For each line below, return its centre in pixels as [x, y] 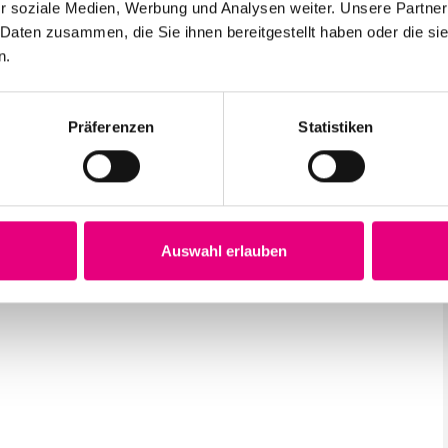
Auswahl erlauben [224, 251]
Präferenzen [111, 127]
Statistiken [336, 127]
